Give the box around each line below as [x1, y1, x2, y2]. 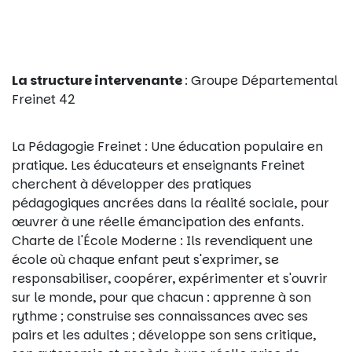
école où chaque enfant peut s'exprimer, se [12, 251, 279, 269]
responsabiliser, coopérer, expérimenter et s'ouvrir [12, 269, 328, 288]
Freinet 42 [12, 90, 75, 108]
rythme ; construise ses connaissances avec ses [12, 307, 308, 326]
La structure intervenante [12, 71, 185, 90]
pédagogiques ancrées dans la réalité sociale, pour [12, 194, 329, 213]
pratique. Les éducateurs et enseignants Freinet [12, 156, 305, 175]
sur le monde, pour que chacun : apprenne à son [12, 288, 311, 307]
